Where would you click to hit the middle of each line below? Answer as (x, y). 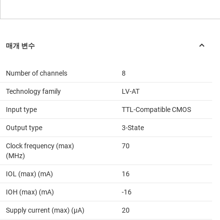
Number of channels (37, 73)
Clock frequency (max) (40, 146)
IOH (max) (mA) (30, 192)
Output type (24, 128)
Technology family (33, 92)
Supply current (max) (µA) (45, 210)
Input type (21, 110)
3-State (133, 128)
